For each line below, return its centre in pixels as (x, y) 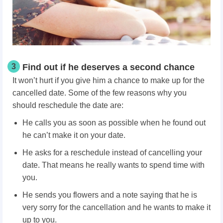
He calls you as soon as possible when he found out (114, 122)
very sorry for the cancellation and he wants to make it (116, 207)
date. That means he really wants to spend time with (113, 165)
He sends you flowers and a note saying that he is (110, 195)
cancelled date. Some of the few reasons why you (100, 93)
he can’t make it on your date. (74, 135)
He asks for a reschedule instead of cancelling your (112, 152)
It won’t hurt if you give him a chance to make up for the (109, 80)
